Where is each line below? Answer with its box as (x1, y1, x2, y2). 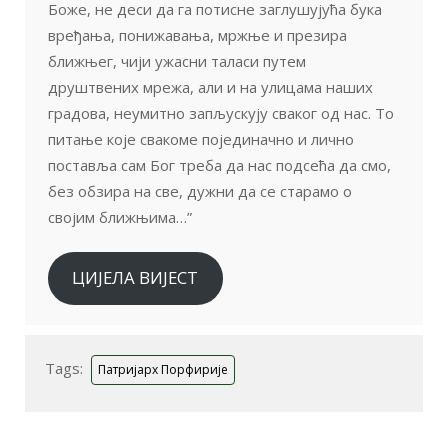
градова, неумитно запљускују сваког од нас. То (48, 102, 394, 123)
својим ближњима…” (48, 206, 192, 227)
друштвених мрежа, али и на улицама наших (48, 76, 373, 97)
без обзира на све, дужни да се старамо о (48, 180, 352, 201)
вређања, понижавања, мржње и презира (48, 24, 347, 45)
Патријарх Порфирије (98, 360, 228, 378)
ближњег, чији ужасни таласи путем (48, 50, 306, 71)
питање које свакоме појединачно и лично (48, 128, 354, 149)
